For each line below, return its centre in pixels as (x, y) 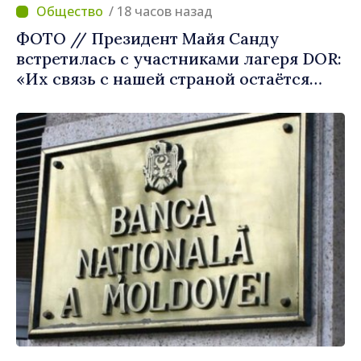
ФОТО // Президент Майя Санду (147, 39)
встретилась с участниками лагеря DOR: (179, 59)
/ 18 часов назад (165, 12)
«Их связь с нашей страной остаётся (163, 79)
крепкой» (53, 99)
